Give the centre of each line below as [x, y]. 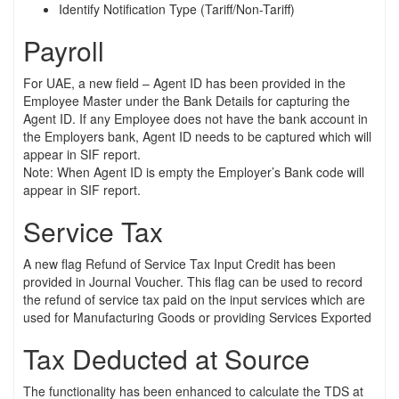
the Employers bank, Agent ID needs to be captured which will [197, 136]
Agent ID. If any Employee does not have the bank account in [195, 118]
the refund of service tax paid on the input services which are [194, 299]
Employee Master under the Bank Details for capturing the [187, 100]
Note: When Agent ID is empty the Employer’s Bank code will [194, 171]
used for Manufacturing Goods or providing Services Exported [197, 317]
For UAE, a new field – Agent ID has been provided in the [184, 82]
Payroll [64, 50]
